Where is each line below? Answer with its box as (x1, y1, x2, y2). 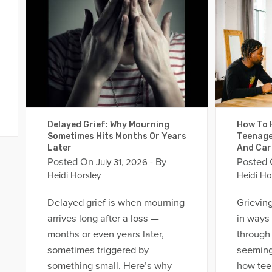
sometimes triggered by (47, 243, 149, 256)
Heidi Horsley (47, 170, 101, 182)
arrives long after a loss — (47, 212, 159, 225)
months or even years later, (47, 228, 164, 240)
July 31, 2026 (93, 157, 148, 168)
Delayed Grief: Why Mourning (47, 120, 169, 131)
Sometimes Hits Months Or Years (47, 131, 186, 142)
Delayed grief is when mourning (47, 196, 185, 209)
